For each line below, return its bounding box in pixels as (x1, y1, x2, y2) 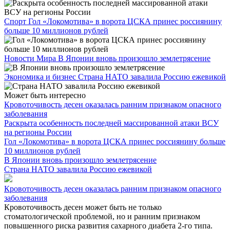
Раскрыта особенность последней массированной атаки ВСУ (4, 118, 219, 127)
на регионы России (4, 127, 72, 137)
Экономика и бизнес (4, 72, 78, 81)
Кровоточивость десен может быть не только (4, 202, 162, 212)
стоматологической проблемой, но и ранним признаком (4, 212, 200, 221)
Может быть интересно (4, 90, 86, 100)
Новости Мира (4, 53, 58, 63)
